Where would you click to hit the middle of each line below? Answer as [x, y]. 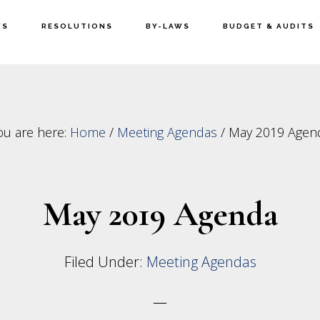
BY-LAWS [167, 26]
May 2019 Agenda [160, 214]
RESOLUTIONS [77, 26]
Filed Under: [105, 262]
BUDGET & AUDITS [268, 26]
